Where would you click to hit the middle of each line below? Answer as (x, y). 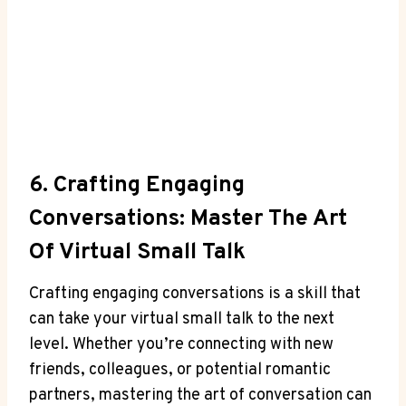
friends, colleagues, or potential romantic (180, 370)
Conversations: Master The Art (188, 220)
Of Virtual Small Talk (137, 253)
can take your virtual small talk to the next (182, 319)
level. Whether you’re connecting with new (181, 344)
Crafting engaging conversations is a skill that (195, 294)
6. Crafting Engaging (137, 186)
